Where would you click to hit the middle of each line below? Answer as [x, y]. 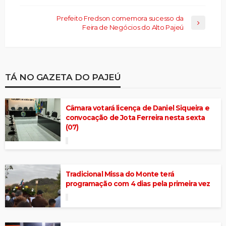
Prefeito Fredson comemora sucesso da [120, 18]
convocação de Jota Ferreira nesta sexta [135, 117]
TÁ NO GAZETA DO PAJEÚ [63, 77]
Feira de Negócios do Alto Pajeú [133, 27]
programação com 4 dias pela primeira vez [138, 183]
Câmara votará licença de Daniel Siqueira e [137, 108]
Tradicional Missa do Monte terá [120, 174]
